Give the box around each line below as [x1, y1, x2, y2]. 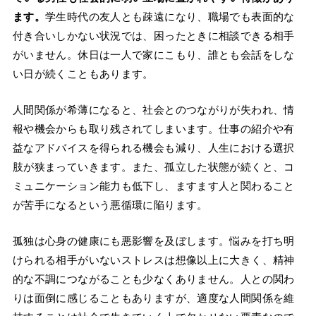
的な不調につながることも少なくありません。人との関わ [12, 273, 295, 286]
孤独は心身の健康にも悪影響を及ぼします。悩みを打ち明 [12, 235, 295, 248]
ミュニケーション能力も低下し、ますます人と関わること [12, 180, 295, 193]
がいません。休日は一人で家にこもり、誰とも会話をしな [12, 49, 295, 61]
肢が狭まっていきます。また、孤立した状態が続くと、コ [12, 161, 295, 174]
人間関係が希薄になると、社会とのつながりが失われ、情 [12, 104, 295, 116]
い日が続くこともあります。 [12, 68, 154, 80]
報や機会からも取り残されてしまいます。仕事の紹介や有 [12, 123, 295, 135]
